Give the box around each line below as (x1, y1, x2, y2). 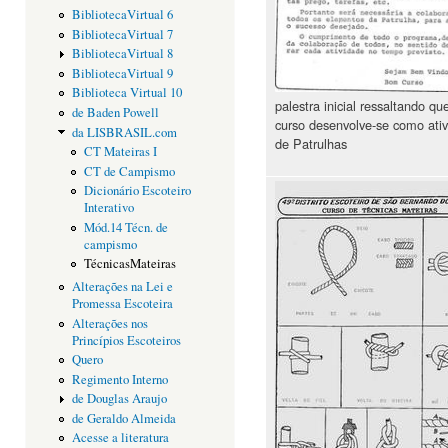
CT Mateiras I (84, 143, 158, 161)
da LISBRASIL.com (71, 123, 177, 141)
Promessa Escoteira (71, 294, 173, 312)
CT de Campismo (84, 162, 176, 180)
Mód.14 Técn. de (84, 218, 169, 236)
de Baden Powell (71, 103, 159, 121)
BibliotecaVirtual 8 (71, 45, 173, 63)
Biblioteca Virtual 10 (71, 84, 182, 102)
